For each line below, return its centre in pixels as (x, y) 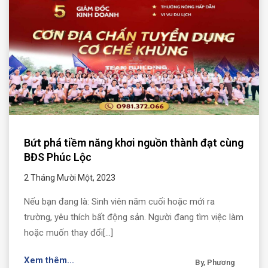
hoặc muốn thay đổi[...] (68, 232)
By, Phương (215, 262)
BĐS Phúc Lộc (58, 157)
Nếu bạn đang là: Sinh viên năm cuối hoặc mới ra (119, 201)
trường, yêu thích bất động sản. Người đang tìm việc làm (134, 217)
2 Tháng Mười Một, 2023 (70, 177)
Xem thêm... (49, 261)
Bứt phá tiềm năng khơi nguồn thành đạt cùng (134, 142)
